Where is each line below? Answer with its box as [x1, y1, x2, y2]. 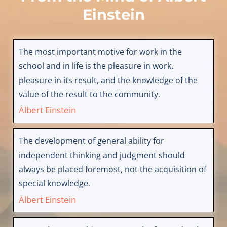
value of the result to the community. [18, 89, 160, 100]
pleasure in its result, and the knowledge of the [18, 74, 198, 86]
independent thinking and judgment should [18, 149, 185, 161]
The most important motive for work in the [18, 46, 182, 58]
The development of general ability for [18, 135, 164, 147]
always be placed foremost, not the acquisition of [18, 164, 206, 175]
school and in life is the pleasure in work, [18, 60, 173, 72]
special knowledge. [18, 178, 90, 190]
